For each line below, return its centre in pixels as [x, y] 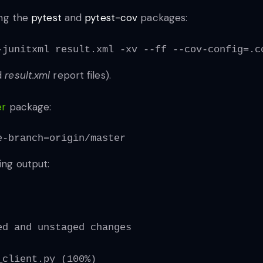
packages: [163, 18]
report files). [80, 75]
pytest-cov [111, 18]
